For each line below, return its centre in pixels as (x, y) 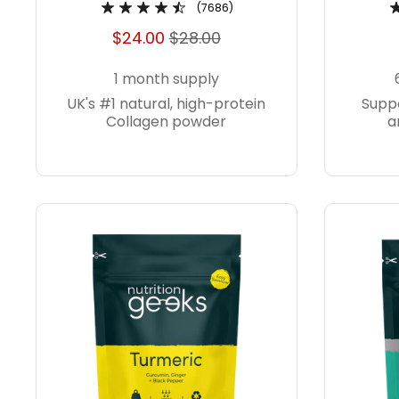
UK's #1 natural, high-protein (167, 103)
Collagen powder (167, 121)
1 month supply (166, 78)
